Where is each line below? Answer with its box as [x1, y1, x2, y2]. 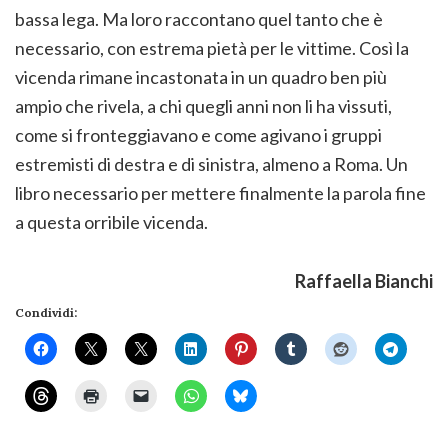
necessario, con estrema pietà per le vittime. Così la [15, 36, 409, 59]
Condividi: [15, 304, 77, 320]
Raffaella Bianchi [295, 269, 433, 292]
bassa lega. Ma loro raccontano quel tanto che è [15, 7, 383, 30]
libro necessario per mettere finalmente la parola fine [15, 181, 426, 204]
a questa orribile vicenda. [15, 210, 208, 233]
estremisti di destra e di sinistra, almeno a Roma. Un [15, 152, 408, 175]
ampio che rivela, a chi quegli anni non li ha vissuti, [15, 94, 392, 117]
